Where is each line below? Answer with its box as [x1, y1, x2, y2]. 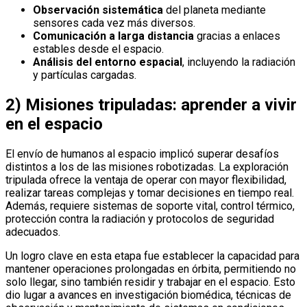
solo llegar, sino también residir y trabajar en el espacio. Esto [5, 275, 295, 288]
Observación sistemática [33, 3, 163, 16]
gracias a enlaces [194, 29, 280, 42]
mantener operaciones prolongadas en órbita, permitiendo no [5, 262, 296, 275]
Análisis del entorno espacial [33, 55, 182, 69]
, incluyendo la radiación [182, 55, 295, 69]
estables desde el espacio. [33, 42, 164, 56]
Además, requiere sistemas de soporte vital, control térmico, [5, 199, 295, 212]
